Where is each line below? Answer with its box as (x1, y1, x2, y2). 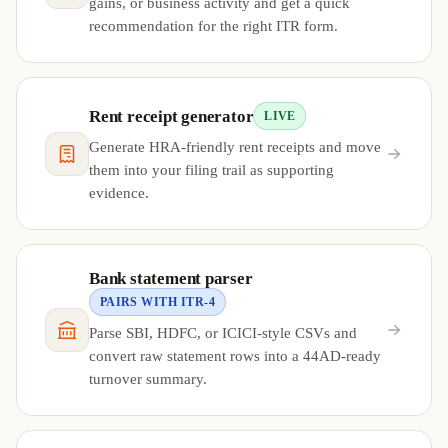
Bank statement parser (89, 269, 253, 289)
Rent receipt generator (89, 106, 254, 126)
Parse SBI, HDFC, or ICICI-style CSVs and (89, 324, 357, 341)
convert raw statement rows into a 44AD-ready (89, 347, 381, 364)
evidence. (89, 184, 149, 201)
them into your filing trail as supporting (89, 161, 334, 178)
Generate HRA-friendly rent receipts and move (89, 138, 381, 155)
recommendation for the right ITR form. (89, 18, 338, 35)
